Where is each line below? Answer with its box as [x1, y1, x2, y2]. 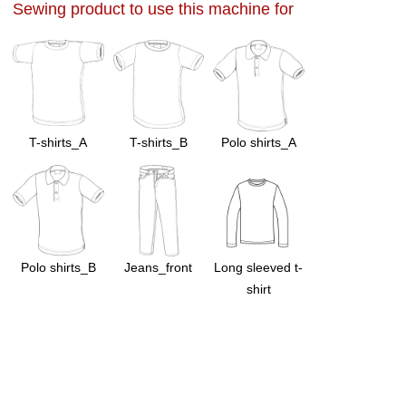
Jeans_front [124, 260, 193, 275]
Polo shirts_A [220, 134, 296, 150]
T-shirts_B [129, 134, 188, 150]
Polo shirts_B [20, 260, 96, 275]
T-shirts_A [29, 134, 88, 150]
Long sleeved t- [214, 260, 304, 275]
